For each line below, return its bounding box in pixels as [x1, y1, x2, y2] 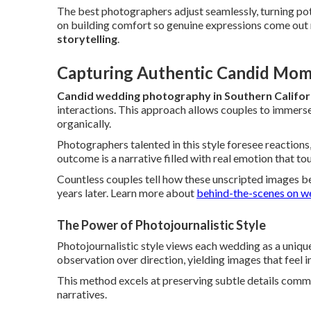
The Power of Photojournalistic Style [57, 217, 266, 233]
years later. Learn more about [57, 186, 196, 199]
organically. [57, 117, 111, 130]
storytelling [57, 32, 117, 45]
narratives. [57, 287, 107, 301]
